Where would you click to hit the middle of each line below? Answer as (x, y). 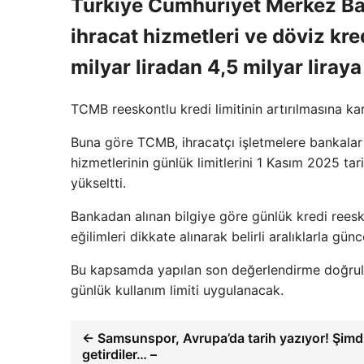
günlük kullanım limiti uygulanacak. (177, 290)
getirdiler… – (119, 354)
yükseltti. (98, 182)
